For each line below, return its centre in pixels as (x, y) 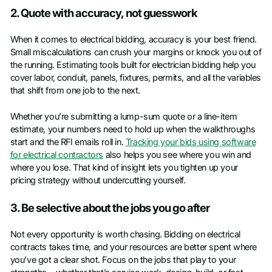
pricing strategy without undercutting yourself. (98, 181)
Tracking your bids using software (191, 142)
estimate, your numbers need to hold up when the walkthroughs (133, 130)
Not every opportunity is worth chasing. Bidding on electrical (125, 235)
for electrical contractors (57, 155)
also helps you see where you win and (177, 155)
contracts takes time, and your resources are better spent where (133, 247)
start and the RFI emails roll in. (68, 142)
